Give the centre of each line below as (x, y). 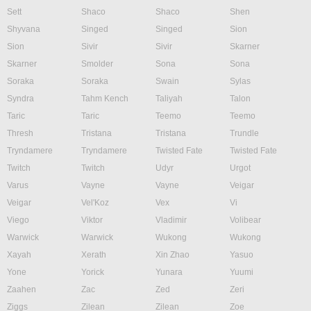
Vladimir (171, 220)
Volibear (245, 220)
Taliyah (169, 99)
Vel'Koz (95, 203)
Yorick (93, 272)
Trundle (244, 133)
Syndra (20, 99)
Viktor (92, 220)
